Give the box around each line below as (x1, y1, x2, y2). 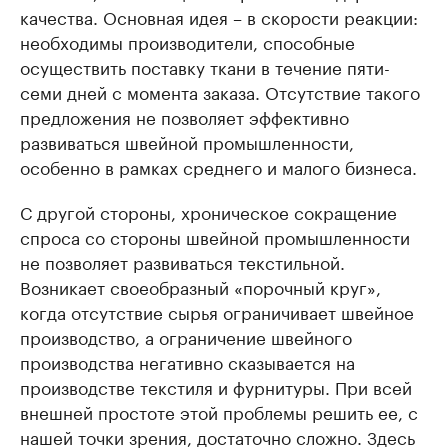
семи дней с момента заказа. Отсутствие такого (20, 77, 420, 104)
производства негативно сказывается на (20, 347, 355, 374)
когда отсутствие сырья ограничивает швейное (20, 297, 414, 324)
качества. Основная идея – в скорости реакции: (20, 2, 418, 29)
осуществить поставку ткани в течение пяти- (20, 52, 390, 79)
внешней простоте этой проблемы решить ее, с (20, 397, 418, 424)
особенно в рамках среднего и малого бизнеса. (20, 152, 417, 179)
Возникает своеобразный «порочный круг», (20, 272, 381, 299)
